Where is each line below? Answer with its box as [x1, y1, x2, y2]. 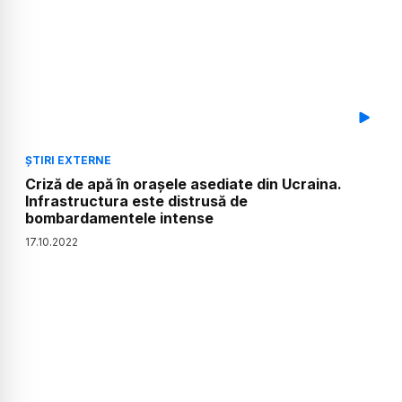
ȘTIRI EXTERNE [25, 153, 111, 167]
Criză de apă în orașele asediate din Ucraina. [25, 174, 342, 193]
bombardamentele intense [25, 208, 214, 227]
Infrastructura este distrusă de [25, 191, 248, 210]
